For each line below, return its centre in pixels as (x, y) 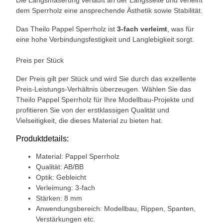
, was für (181, 29)
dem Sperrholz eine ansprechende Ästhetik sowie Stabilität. (109, 10)
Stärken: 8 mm (59, 198)
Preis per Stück (40, 60)
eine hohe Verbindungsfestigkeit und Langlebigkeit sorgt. (105, 39)
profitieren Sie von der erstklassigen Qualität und (93, 110)
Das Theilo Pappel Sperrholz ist (66, 29)
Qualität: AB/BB (60, 167)
